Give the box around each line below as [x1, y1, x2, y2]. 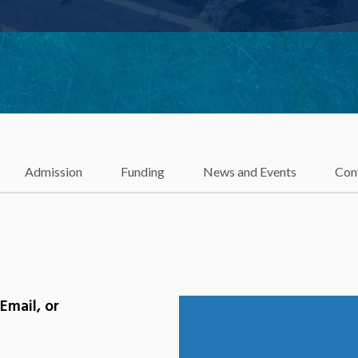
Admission [25, 164, 82, 180]
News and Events [203, 164, 296, 180]
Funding [121, 164, 165, 180]
